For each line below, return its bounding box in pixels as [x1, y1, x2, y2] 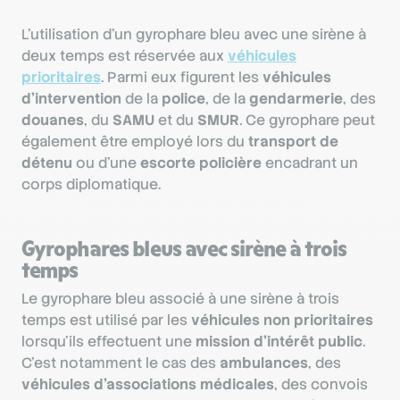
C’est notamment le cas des [21, 353, 220, 372]
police [162, 88, 205, 108]
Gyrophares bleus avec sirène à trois [21, 235, 347, 262]
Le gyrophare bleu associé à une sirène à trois [21, 288, 339, 308]
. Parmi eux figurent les [101, 67, 262, 87]
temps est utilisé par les [21, 310, 191, 329]
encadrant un [262, 153, 358, 172]
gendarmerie [249, 88, 343, 108]
